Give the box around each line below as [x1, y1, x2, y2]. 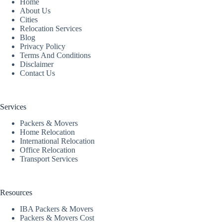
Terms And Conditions [20, 51, 91, 60]
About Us [20, 6, 51, 15]
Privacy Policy [20, 42, 65, 51]
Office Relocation [20, 146, 75, 155]
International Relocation [20, 137, 95, 146]
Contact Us [20, 69, 55, 78]
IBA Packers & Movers [20, 205, 93, 213]
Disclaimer [20, 60, 54, 69]
